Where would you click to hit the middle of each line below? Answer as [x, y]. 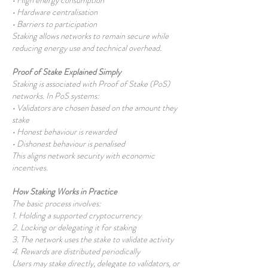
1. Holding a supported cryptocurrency [77, 215]
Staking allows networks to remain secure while [90, 36]
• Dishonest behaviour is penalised [69, 144]
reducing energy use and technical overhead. [88, 48]
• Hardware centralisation [56, 12]
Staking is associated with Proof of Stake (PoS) [91, 84]
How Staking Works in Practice [66, 191]
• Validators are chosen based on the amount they [95, 108]
